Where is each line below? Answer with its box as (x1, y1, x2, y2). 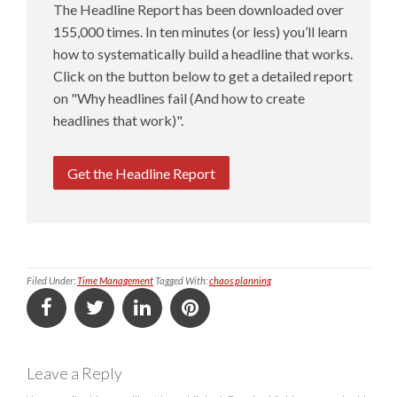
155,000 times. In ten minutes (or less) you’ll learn (53, 23, 347, 41)
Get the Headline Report (67, 164, 215, 182)
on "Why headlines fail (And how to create (53, 90, 305, 107)
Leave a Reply (27, 363, 122, 384)
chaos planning (209, 275, 271, 287)
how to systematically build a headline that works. (53, 45, 353, 63)
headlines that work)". (53, 112, 183, 129)
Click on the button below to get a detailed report (53, 67, 353, 85)
